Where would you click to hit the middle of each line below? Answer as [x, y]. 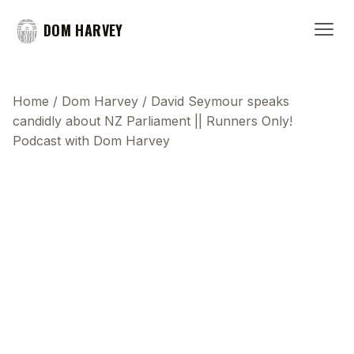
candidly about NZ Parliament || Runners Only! [153, 121]
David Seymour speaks [220, 101]
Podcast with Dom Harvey [91, 141]
